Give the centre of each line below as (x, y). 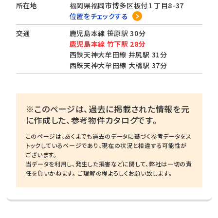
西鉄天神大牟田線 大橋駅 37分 (118, 65)
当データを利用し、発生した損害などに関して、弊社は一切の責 (109, 164)
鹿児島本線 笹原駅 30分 (108, 33)
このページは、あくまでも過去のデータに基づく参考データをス (109, 136)
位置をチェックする (99, 16)
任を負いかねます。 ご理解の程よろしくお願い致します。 (99, 173)
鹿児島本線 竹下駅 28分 (108, 44)
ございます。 (41, 154)
